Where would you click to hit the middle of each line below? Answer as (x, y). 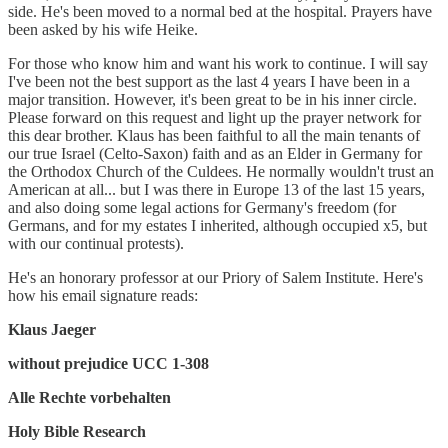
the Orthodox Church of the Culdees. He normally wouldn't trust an (221, 171)
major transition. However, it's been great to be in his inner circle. (212, 99)
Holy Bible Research (77, 431)
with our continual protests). (98, 243)
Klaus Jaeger (52, 329)
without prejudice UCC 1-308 (108, 363)
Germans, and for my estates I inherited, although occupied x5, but (217, 225)
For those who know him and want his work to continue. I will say (218, 63)
